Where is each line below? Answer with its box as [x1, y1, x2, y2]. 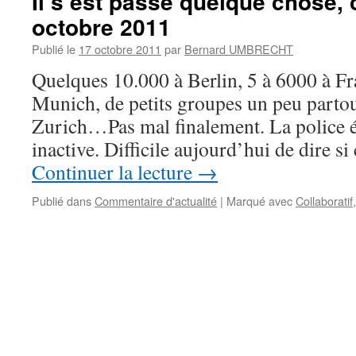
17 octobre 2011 [79, 41, 161, 57]
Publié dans [32, 192, 91, 209]
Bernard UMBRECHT [184, 41, 293, 57]
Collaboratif [296, 192, 353, 209]
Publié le [32, 41, 75, 57]
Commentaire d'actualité [95, 192, 217, 209]
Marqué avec [226, 192, 292, 209]
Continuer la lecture [32, 158, 197, 185]
